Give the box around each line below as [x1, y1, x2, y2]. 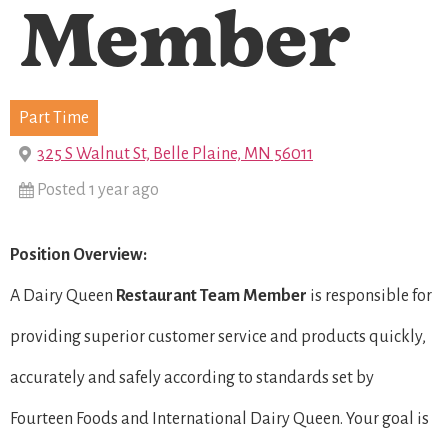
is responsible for [307, 286, 432, 305]
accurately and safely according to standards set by [10, 368, 374, 387]
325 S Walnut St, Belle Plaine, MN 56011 [37, 144, 313, 163]
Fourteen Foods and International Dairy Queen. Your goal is [10, 409, 429, 428]
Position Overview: [10, 245, 147, 264]
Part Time [19, 108, 89, 127]
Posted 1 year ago [37, 180, 159, 199]
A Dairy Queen [10, 286, 116, 305]
